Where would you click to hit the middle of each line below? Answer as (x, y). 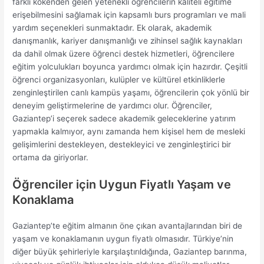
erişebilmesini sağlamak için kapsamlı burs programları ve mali (129, 15)
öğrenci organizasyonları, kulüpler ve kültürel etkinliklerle (119, 80)
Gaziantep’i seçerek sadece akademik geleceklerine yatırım (124, 119)
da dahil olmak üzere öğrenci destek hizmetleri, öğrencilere (124, 54)
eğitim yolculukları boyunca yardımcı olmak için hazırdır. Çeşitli (130, 67)
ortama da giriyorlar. (51, 158)
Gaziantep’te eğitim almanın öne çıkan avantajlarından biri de (128, 226)
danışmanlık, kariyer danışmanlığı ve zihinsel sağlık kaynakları (128, 41)
